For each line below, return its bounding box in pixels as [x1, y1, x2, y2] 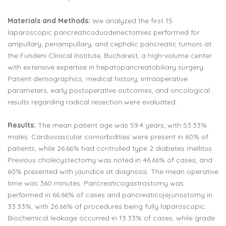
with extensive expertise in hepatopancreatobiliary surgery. [8, 63, 205, 72]
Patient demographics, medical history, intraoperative [8, 74, 188, 84]
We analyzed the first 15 [90, 16, 173, 26]
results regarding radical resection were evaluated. [8, 97, 177, 107]
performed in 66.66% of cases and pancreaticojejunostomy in [8, 190, 212, 200]
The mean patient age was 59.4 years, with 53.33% [36, 121, 207, 130]
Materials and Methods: [8, 16, 90, 26]
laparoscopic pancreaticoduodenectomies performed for [8, 28, 200, 37]
